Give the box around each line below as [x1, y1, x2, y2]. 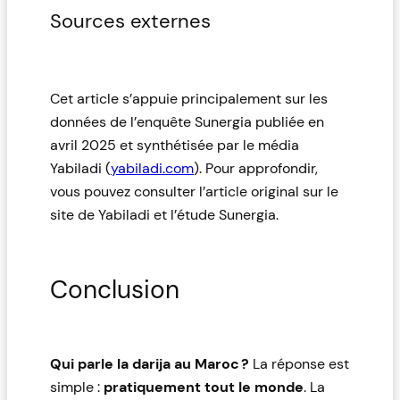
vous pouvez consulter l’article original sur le [50, 181, 338, 201]
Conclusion [50, 273, 179, 307]
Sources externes [50, 7, 211, 34]
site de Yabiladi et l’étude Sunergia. [50, 204, 279, 224]
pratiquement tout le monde [104, 378, 304, 397]
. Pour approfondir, [199, 158, 318, 178]
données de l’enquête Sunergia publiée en [50, 112, 324, 131]
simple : [50, 378, 104, 397]
